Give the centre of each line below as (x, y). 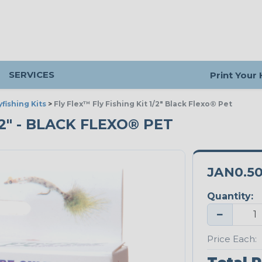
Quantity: (230, 196)
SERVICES (32, 75)
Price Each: (232, 239)
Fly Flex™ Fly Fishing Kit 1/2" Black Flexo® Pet (143, 104)
